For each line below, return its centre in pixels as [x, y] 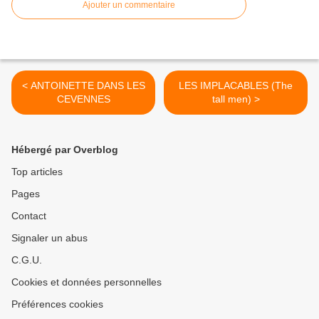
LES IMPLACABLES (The [236, 86]
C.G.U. [27, 260]
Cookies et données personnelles [87, 282]
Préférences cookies [57, 304]
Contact [29, 216]
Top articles [37, 172]
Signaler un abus [49, 238]
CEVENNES [83, 99]
